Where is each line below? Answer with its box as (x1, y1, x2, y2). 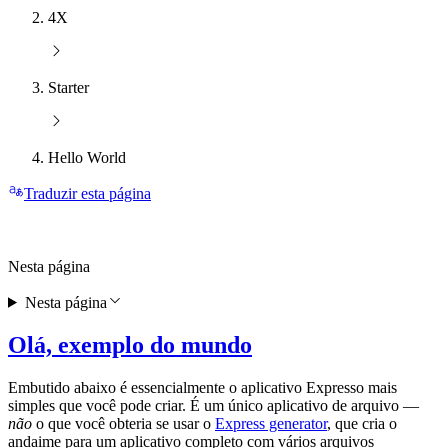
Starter (48, 79, 89, 97)
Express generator (215, 414, 327, 432)
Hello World (48, 149, 126, 167)
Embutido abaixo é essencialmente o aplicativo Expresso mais (8, 378, 397, 396)
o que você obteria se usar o (32, 414, 215, 432)
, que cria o (327, 414, 397, 432)
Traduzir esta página (24, 185, 151, 203)
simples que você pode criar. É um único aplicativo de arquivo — (8, 396, 419, 414)
